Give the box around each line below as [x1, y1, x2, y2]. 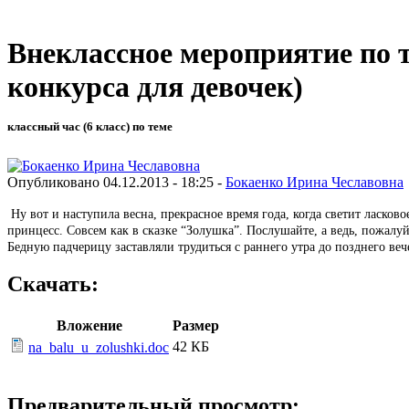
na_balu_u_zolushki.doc [28, 340, 169, 356]
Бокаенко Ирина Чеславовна [225, 173, 404, 190]
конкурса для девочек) [7, 70, 303, 104]
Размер [173, 318, 219, 334]
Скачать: [7, 272, 99, 297]
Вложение [57, 318, 122, 334]
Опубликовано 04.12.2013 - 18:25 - [7, 173, 225, 190]
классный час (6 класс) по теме [7, 120, 173, 134]
